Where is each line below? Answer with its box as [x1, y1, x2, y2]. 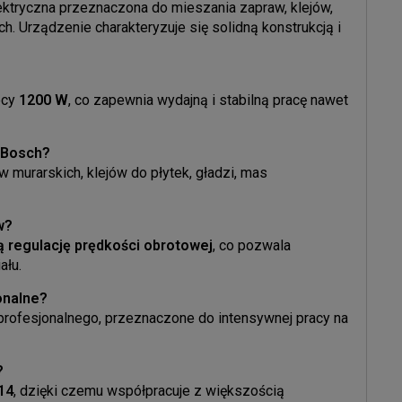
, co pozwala [213, 236, 291, 254]
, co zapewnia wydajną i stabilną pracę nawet [68, 91, 348, 109]
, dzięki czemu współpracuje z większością [13, 381, 284, 399]
